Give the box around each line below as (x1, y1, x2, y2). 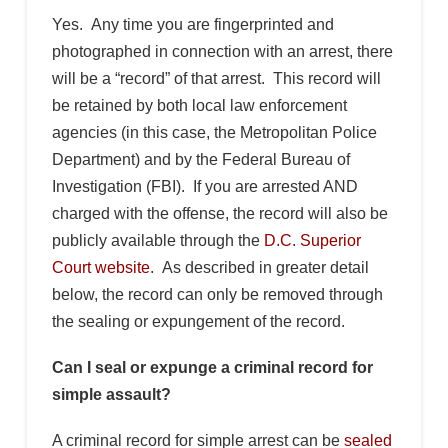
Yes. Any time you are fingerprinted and (51, 16, 334, 33)
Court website (51, 259, 150, 276)
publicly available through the (51, 232, 264, 249)
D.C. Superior (263, 232, 361, 249)
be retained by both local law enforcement (51, 97, 347, 114)
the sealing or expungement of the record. (51, 313, 349, 330)
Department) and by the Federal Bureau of (51, 151, 350, 168)
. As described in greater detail (149, 259, 369, 276)
